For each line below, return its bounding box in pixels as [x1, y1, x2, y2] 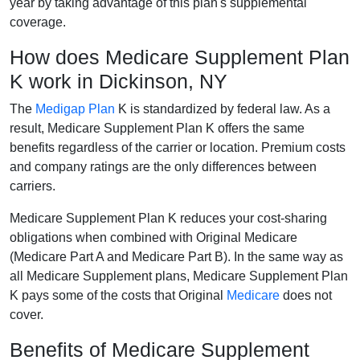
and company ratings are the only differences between [10, 159, 317, 174]
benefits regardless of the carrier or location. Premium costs [10, 140, 346, 154]
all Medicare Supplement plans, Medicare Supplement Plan [10, 268, 348, 283]
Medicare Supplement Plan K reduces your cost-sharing [10, 211, 327, 225]
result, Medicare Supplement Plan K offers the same [10, 121, 305, 135]
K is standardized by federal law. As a [115, 101, 330, 116]
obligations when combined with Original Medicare [10, 230, 297, 244]
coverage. [10, 14, 66, 29]
